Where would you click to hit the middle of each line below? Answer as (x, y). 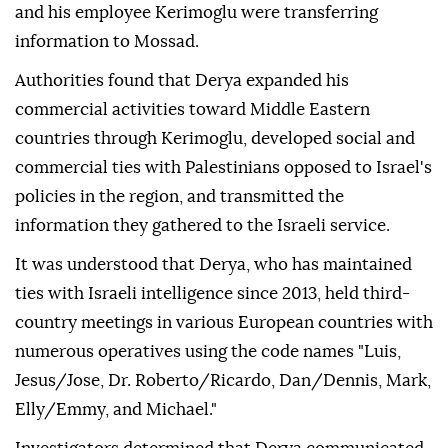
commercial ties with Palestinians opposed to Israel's (223, 168)
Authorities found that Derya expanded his (182, 81)
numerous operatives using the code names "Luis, (208, 352)
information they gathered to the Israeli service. (202, 226)
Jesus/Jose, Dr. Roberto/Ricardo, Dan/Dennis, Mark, (223, 381)
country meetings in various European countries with (224, 323)
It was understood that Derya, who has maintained (213, 265)
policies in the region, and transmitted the (179, 197)
